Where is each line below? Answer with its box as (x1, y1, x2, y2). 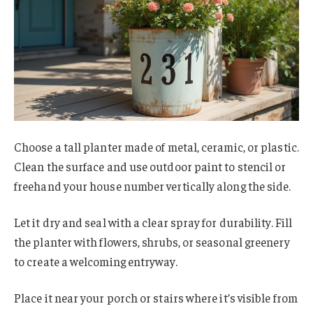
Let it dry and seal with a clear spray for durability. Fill (14, 214, 293, 231)
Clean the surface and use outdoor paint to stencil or (14, 159, 286, 175)
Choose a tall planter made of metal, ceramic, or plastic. (14, 139, 299, 155)
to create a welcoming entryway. (14, 254, 177, 270)
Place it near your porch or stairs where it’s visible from (14, 290, 298, 306)
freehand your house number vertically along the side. (14, 178, 291, 194)
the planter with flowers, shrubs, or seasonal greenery (14, 234, 290, 250)
